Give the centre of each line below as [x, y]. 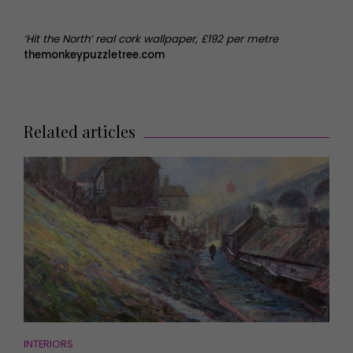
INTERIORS [48, 344]
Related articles [80, 131]
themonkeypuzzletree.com [94, 54]
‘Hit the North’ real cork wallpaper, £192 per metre [151, 39]
